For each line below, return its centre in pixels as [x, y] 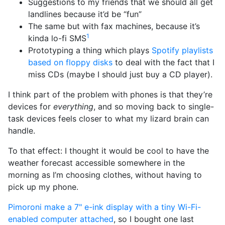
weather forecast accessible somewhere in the [96, 163]
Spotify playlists [182, 50]
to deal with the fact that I [163, 62]
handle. [22, 131]
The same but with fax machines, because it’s [114, 26]
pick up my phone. [43, 187]
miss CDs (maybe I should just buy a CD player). [120, 74]
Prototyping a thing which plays [90, 50]
